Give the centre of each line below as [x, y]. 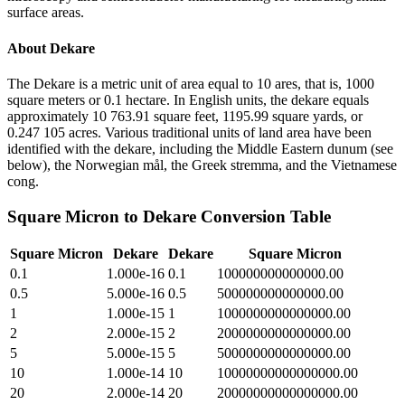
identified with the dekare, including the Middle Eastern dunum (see [200, 148]
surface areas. [46, 13]
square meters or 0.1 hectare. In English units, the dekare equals [188, 99]
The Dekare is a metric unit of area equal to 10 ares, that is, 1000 [191, 83]
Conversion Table [264, 216]
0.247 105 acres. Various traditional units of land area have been [189, 132]
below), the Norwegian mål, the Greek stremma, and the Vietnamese [202, 165]
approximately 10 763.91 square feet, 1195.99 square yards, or [185, 116]
